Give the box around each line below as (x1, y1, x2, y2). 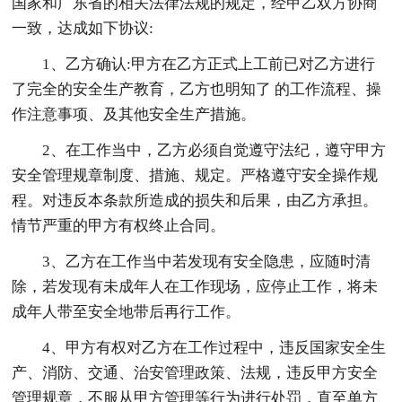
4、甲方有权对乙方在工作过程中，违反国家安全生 (42, 338, 387, 356)
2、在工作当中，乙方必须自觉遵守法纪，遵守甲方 (42, 141, 387, 159)
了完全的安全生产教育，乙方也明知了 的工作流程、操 (12, 80, 382, 98)
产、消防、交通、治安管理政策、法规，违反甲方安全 (12, 363, 379, 381)
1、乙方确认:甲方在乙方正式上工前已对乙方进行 (42, 55, 376, 73)
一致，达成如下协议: (12, 19, 154, 37)
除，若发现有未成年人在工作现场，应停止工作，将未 (12, 277, 379, 295)
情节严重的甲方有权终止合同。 (12, 216, 226, 234)
